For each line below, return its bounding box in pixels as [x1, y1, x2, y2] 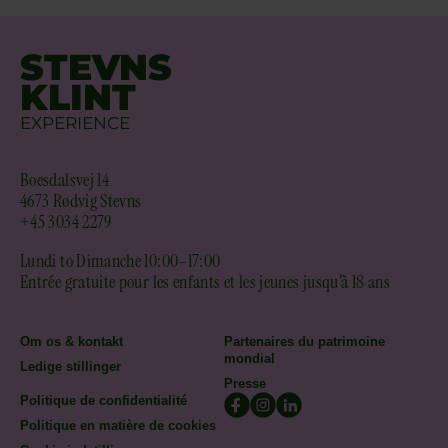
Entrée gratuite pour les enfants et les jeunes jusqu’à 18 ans [20, 270, 390, 294]
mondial [224, 351, 275, 366]
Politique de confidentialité [20, 393, 187, 408]
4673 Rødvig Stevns [20, 189, 142, 213]
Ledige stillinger [20, 359, 121, 374]
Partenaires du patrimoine [224, 334, 385, 349]
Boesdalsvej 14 [20, 168, 110, 192]
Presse [224, 376, 266, 391]
